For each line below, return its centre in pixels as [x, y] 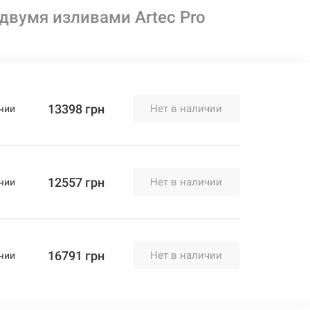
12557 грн [76, 182]
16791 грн [76, 255]
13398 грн [76, 109]
